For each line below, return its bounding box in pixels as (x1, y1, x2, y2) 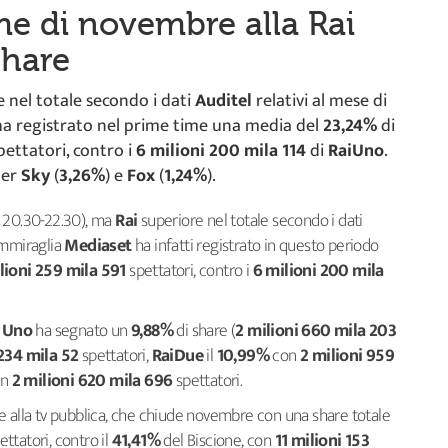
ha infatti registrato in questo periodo (135, 231, 379, 261)
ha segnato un (32, 316, 128, 346)
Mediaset (64, 231, 136, 261)
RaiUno (328, 136, 384, 166)
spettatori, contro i (125, 256, 250, 286)
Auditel (195, 86, 256, 116)
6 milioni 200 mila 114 (132, 136, 306, 166)
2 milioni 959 (300, 341, 395, 371)
